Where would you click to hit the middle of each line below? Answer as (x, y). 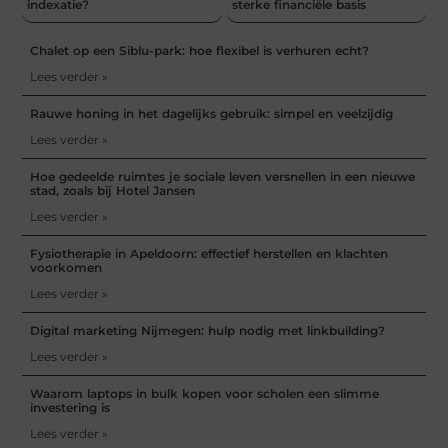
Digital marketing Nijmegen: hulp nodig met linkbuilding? (208, 330)
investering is (70, 407)
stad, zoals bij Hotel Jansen (113, 190)
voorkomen (66, 267)
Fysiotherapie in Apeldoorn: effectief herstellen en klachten (209, 253)
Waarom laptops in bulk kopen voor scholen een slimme (205, 393)
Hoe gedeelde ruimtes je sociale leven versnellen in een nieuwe (223, 176)
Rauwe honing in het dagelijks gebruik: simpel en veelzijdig (212, 113)
